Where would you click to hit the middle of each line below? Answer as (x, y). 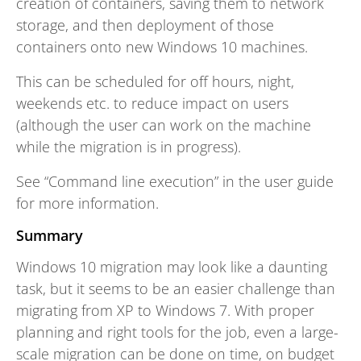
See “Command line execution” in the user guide (175, 182)
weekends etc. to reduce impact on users (152, 104)
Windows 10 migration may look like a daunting (172, 267)
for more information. (87, 203)
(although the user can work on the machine (164, 125)
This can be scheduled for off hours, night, (155, 82)
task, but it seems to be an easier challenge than (176, 289)
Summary (50, 236)
